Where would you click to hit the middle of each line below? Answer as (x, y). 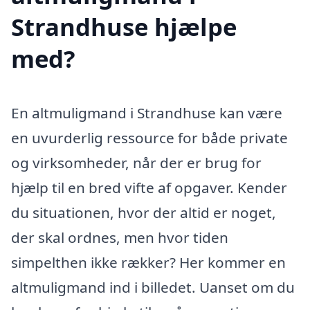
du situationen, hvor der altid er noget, (144, 212)
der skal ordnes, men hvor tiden (120, 237)
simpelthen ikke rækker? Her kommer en (148, 262)
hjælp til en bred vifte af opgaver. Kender (149, 187)
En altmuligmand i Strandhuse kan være (147, 112)
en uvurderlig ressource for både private (149, 137)
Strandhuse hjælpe (124, 26)
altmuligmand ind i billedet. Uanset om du (153, 287)
